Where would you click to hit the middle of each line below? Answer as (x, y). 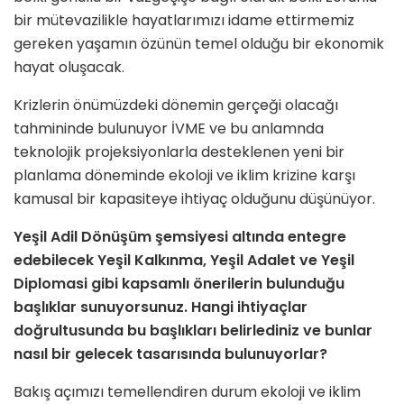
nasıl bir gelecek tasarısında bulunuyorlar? (170, 354)
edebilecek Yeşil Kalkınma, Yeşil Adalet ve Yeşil (184, 261)
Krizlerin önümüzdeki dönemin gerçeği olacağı (176, 106)
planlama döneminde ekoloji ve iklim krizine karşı (184, 176)
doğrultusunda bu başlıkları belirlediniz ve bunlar (193, 331)
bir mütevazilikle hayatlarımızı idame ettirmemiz (184, 21)
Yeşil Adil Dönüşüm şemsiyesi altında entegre (180, 237)
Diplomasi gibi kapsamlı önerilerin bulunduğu (179, 284)
